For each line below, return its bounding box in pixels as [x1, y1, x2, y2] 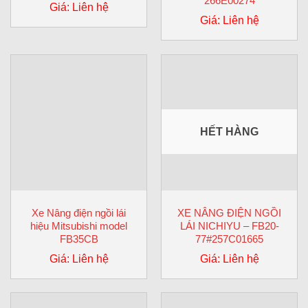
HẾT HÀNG [200, 125, 258, 137]
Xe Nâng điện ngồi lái [32, 206, 126, 219]
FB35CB [59, 232, 98, 245]
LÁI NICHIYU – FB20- [179, 219, 279, 232]
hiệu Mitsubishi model [30, 219, 127, 232]
